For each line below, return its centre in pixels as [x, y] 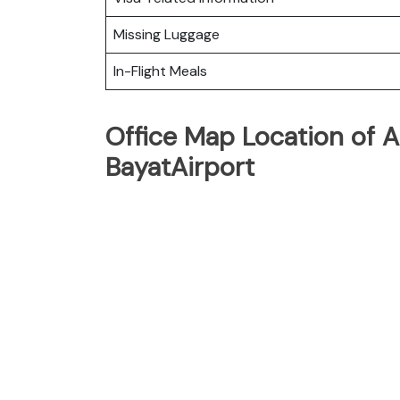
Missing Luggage [167, 34]
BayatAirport [180, 167]
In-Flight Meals [160, 71]
